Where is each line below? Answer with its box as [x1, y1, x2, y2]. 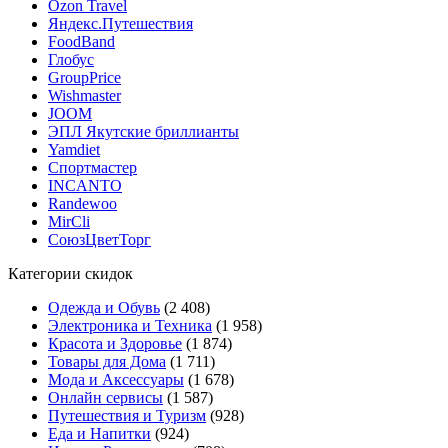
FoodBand [48, 32, 115, 50]
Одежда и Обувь [48, 298, 160, 316]
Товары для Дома [48, 352, 166, 370]
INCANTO [48, 176, 122, 194]
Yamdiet [48, 140, 100, 158]
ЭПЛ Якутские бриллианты [48, 122, 239, 140]
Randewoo [48, 194, 117, 212]
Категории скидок [8, 264, 133, 282]
